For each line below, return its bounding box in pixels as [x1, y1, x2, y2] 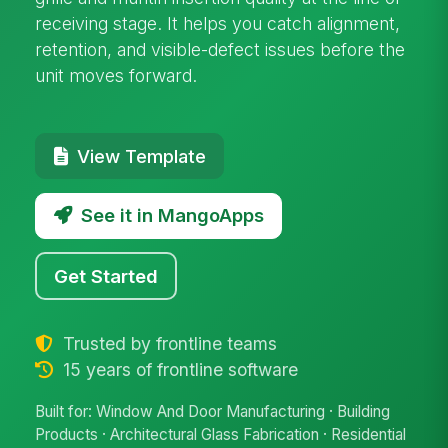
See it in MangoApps [80, 204, 264, 227]
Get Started [54, 264, 159, 287]
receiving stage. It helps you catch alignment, [35, 12, 401, 34]
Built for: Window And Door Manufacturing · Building [35, 402, 391, 422]
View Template [76, 144, 206, 167]
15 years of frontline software [57, 358, 298, 380]
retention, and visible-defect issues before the [35, 38, 406, 60]
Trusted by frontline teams [57, 332, 277, 354]
